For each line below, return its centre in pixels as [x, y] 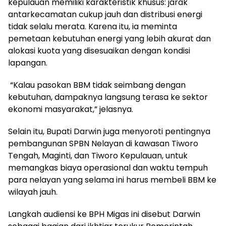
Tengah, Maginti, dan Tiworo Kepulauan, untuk [98, 155]
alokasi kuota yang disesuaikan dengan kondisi [99, 50]
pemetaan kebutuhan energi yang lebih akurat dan [109, 38]
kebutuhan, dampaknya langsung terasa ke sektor [108, 97]
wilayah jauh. [33, 192]
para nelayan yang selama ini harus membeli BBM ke [112, 180]
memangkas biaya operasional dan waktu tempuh [108, 167]
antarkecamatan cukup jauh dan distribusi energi [105, 14]
